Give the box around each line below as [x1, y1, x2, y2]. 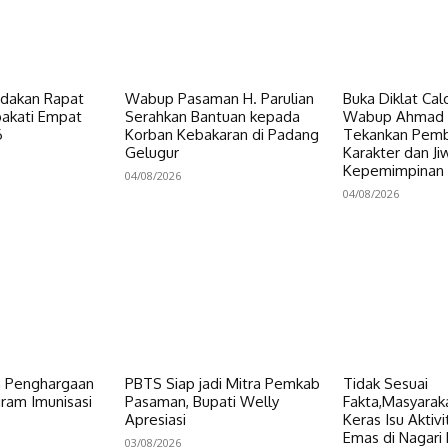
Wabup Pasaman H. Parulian [125, 88, 315, 108]
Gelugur [125, 142, 180, 162]
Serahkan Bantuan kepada [125, 106, 301, 126]
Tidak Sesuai [342, 374, 428, 394]
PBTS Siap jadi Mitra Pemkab [125, 374, 321, 394]
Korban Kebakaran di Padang [125, 124, 320, 144]
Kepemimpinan [342, 160, 444, 180]
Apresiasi [125, 410, 187, 430]
